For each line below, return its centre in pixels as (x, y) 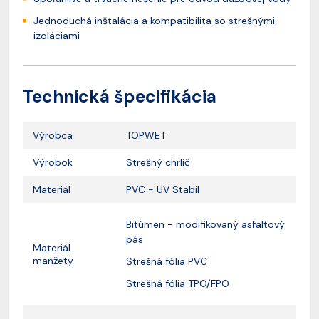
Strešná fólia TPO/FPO (178, 284)
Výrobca (53, 136)
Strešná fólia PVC (168, 262)
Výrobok (53, 163)
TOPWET (146, 136)
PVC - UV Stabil (163, 190)
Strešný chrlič (158, 163)
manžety (54, 261)
